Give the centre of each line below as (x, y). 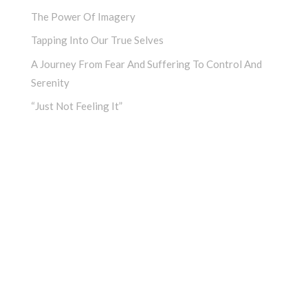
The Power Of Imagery (83, 16)
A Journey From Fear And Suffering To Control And (146, 64)
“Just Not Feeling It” (77, 106)
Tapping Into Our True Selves (97, 40)
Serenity (50, 82)
